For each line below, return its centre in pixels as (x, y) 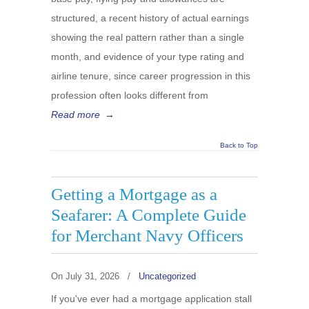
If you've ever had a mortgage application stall (151, 299)
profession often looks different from (130, 95)
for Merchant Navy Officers (147, 236)
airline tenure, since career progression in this (151, 76)
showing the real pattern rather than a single (148, 37)
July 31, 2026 (92, 276)
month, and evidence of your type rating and (148, 57)
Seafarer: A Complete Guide (149, 215)
